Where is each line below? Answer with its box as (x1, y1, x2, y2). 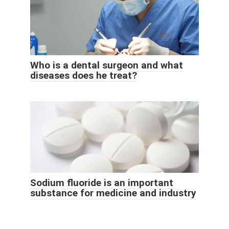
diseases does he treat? (30, 69, 137, 81)
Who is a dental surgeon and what (30, 59, 183, 71)
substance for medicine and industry (30, 187, 196, 199)
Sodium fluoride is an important (30, 176, 173, 189)
